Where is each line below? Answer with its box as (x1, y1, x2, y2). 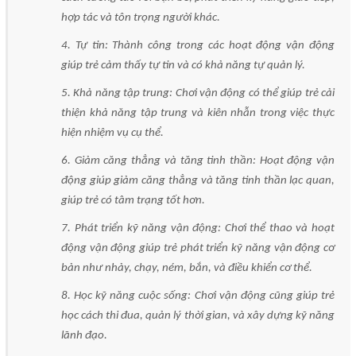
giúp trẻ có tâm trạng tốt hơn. (61, 194, 205, 207)
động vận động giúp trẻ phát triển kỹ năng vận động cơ (61, 242, 335, 254)
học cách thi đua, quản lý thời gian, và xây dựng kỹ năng (61, 309, 335, 322)
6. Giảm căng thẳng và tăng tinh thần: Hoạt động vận (61, 154, 335, 167)
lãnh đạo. (61, 329, 107, 342)
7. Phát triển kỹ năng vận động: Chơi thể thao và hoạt (61, 222, 335, 234)
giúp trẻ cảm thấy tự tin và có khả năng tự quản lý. (61, 59, 305, 72)
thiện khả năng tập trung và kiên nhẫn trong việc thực (61, 106, 335, 119)
